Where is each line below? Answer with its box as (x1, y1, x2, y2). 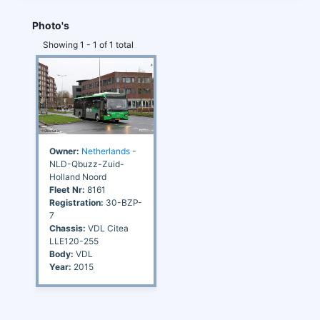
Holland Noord (49, 171, 106, 183)
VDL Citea (86, 223, 129, 234)
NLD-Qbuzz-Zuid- (49, 159, 124, 170)
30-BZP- (104, 197, 142, 209)
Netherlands (81, 146, 130, 157)
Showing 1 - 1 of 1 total (43, 39, 134, 50)
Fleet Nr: (49, 184, 85, 196)
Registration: (49, 197, 104, 209)
